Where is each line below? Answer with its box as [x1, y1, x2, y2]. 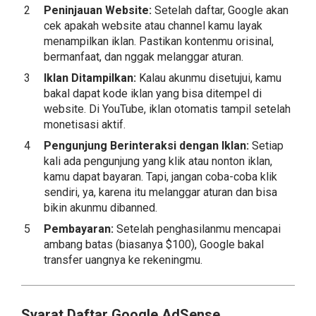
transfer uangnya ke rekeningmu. [44, 253, 202, 267]
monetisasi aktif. [44, 118, 126, 131]
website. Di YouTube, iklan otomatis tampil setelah [44, 102, 291, 116]
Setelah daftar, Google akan [152, 4, 288, 17]
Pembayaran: [44, 222, 114, 236]
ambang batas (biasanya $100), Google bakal [44, 238, 264, 251]
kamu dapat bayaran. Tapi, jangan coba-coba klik [44, 170, 277, 183]
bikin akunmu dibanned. [44, 201, 157, 214]
